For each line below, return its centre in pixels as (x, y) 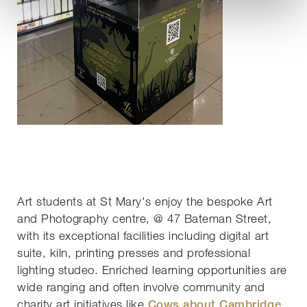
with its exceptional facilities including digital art (143, 236)
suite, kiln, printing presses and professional (134, 253)
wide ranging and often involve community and (141, 287)
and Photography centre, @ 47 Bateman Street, (145, 219)
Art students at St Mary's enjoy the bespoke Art (145, 201)
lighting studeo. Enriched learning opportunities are (152, 270)
